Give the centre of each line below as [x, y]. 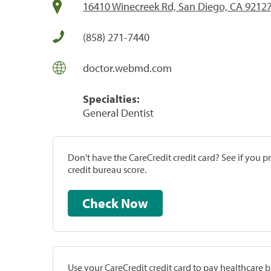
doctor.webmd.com [127, 68]
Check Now [135, 203]
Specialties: [111, 99]
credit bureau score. [107, 169]
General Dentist [118, 113]
